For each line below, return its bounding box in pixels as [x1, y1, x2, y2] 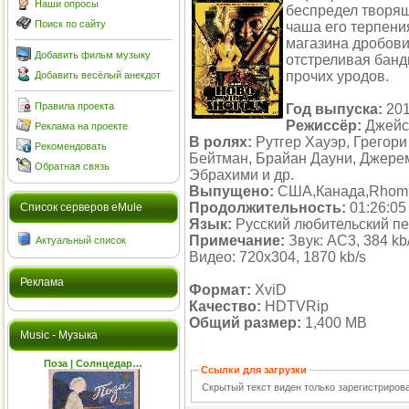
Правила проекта [35, 100, 114, 111]
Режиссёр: [286, 118, 362, 133]
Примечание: [189, 233, 285, 248]
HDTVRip [261, 299, 329, 314]
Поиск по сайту [35, 18, 106, 29]
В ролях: [189, 134, 252, 150]
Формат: [189, 282, 251, 298]
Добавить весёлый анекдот [35, 69, 161, 80]
